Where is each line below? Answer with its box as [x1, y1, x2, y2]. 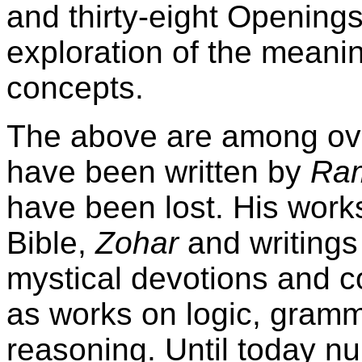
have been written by [6, 154, 310, 190]
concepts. [6, 70, 144, 106]
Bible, [6, 225, 95, 261]
